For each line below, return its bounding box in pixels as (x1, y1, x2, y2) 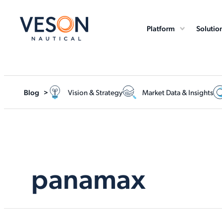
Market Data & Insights (142, 87, 213, 97)
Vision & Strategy (68, 87, 122, 97)
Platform (147, 23, 175, 33)
